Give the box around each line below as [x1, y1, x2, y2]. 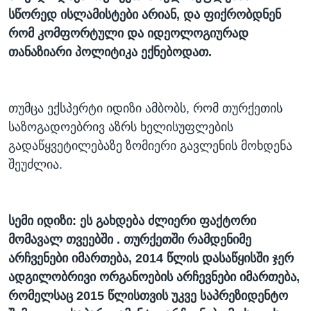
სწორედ [8, 8, 57, 22]
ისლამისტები [60, 8, 138, 22]
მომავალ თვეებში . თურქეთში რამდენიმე [8, 233, 251, 247]
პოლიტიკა [75, 45, 137, 60]
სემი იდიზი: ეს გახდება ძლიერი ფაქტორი [8, 214, 256, 228]
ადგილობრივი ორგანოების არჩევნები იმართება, [8, 270, 300, 285]
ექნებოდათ [141, 45, 208, 60]
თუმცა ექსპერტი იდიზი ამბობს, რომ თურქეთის [8, 101, 283, 116]
